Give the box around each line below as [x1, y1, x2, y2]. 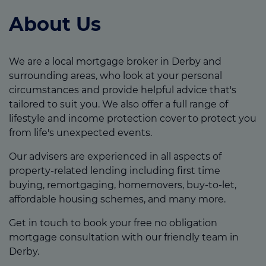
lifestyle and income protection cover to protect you [9, 112, 256, 124]
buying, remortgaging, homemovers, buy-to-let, [9, 179, 236, 191]
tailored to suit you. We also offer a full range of [9, 98, 228, 110]
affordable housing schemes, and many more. [9, 193, 226, 205]
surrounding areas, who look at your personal [9, 69, 222, 81]
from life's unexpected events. [9, 126, 152, 138]
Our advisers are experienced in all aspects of [9, 150, 221, 162]
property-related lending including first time [9, 164, 220, 176]
